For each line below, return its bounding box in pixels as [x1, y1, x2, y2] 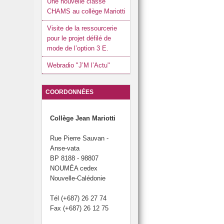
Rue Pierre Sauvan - [49, 134, 108, 142]
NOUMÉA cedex [49, 164, 97, 172]
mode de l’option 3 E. [46, 44, 108, 52]
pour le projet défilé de [46, 34, 111, 42]
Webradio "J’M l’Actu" [46, 61, 110, 69]
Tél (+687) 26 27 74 [49, 194, 106, 202]
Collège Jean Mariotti [49, 114, 115, 122]
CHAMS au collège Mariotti [46, 7, 125, 15]
